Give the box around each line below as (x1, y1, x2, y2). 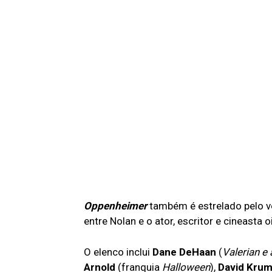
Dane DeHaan (152, 245, 219, 258)
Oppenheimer (84, 199, 147, 212)
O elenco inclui (84, 245, 152, 258)
